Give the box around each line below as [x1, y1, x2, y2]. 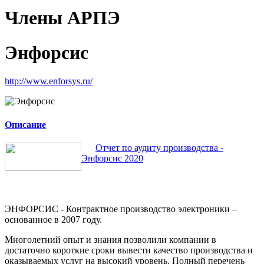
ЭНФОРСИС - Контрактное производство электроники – [5, 203, 237, 214]
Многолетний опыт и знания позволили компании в [5, 234, 216, 245]
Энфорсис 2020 [81, 153, 143, 163]
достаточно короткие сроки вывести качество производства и [5, 245, 253, 255]
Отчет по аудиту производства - [95, 142, 223, 153]
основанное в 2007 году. [5, 214, 102, 225]
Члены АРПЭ [5, 7, 120, 29]
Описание [5, 119, 46, 130]
